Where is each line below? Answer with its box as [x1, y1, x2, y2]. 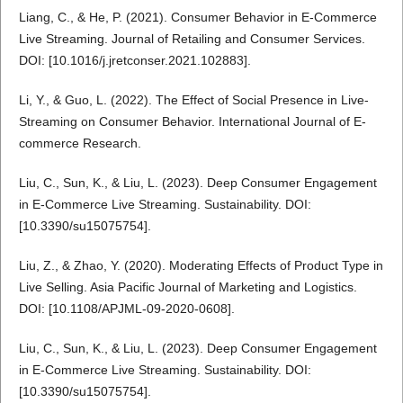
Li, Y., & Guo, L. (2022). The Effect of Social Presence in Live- [18, 93, 369, 108]
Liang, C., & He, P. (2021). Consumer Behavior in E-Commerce [18, 10, 377, 25]
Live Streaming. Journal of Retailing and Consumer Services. [18, 31, 365, 47]
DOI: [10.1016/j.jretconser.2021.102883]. [18, 53, 251, 68]
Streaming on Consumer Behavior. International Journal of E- [18, 114, 366, 130]
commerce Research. [18, 136, 141, 151]
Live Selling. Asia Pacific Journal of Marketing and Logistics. [18, 280, 357, 295]
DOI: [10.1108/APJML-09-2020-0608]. [18, 301, 235, 317]
